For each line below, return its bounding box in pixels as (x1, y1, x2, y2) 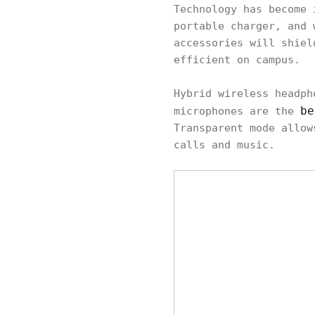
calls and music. (174, 139, 275, 152)
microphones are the (174, 105, 300, 118)
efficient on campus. (174, 53, 300, 67)
